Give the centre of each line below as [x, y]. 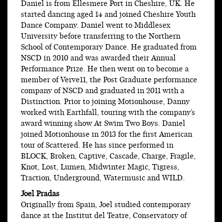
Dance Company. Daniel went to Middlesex [96, 26]
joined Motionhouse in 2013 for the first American [107, 135]
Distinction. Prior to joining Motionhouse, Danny [105, 102]
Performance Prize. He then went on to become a [105, 69]
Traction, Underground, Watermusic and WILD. [103, 178]
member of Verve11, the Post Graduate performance [109, 80]
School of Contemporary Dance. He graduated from [109, 48]
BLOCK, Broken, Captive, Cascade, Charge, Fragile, [108, 157]
